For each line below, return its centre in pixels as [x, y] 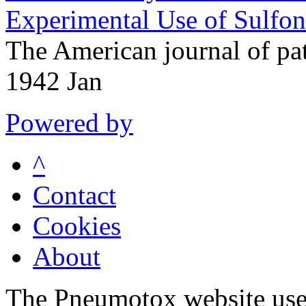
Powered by [69, 122]
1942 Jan [54, 81]
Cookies [77, 225]
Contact [74, 195]
